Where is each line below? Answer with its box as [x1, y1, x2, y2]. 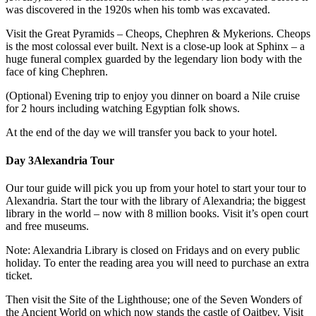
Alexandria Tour [34, 154, 114, 166]
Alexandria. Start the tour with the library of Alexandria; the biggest [6, 194, 305, 207]
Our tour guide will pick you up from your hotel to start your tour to [6, 181, 306, 194]
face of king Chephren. [6, 66, 108, 78]
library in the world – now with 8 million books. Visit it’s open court [6, 207, 308, 219]
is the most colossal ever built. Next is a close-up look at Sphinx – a [6, 40, 305, 53]
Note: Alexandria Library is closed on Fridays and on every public [6, 243, 300, 256]
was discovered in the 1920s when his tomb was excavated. [6, 4, 270, 16]
